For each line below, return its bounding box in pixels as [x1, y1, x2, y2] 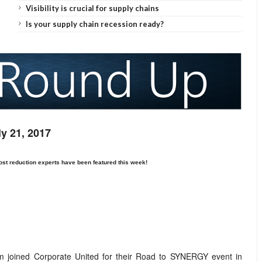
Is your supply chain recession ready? [25, 19, 164, 29]
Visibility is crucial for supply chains [25, 4, 159, 13]
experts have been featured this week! [36, 158, 147, 166]
